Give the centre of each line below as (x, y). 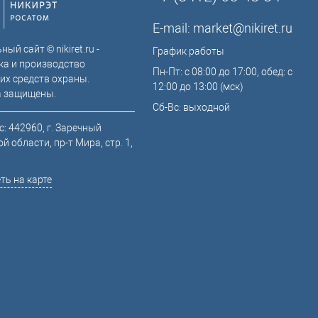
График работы (188, 51)
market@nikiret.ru (243, 28)
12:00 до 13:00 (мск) (198, 86)
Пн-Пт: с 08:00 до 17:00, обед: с (223, 71)
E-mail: (173, 28)
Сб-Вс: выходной (191, 107)
